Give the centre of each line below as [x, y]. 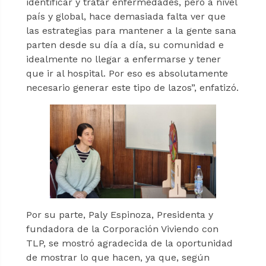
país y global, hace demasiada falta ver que [126, 17]
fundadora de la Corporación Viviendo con [122, 229]
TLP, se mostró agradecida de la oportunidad [129, 243]
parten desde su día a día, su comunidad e [125, 45]
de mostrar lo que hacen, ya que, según [118, 258]
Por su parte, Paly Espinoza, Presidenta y [119, 215]
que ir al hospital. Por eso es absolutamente [127, 74]
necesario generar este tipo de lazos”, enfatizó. [132, 88]
